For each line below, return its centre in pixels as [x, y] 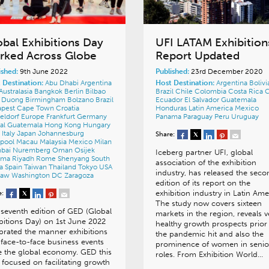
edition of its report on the [203, 183]
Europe [34, 117]
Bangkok [49, 92]
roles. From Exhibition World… [209, 255]
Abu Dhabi [63, 83]
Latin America [211, 108]
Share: [165, 134]
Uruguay [245, 117]
